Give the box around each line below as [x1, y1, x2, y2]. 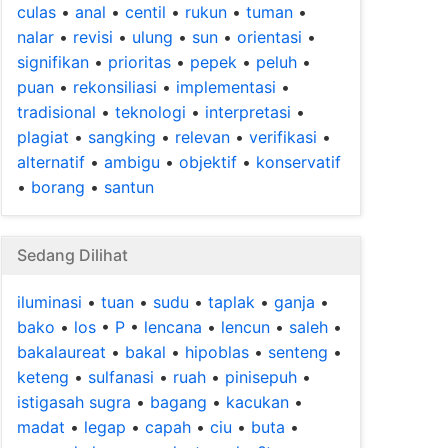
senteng [268, 342, 328, 362]
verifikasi [249, 127, 317, 147]
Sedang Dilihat [17, 245, 128, 265]
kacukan [226, 392, 289, 412]
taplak [208, 292, 255, 312]
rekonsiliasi [73, 77, 157, 97]
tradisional [17, 102, 96, 122]
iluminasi [17, 292, 82, 312]
